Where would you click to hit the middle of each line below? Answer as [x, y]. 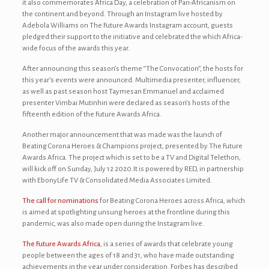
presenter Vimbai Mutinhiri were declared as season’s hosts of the [126, 103]
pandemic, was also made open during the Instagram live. [113, 224]
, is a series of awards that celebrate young [166, 244]
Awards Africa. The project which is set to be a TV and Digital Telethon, [131, 158]
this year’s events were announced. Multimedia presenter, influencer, [131, 80]
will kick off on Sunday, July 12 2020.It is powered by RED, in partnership [133, 169]
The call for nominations [60, 201]
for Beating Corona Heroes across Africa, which [171, 201]
